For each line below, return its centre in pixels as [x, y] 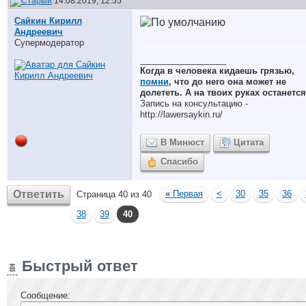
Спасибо [179, 162]
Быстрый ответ [78, 266]
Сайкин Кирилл [48, 21]
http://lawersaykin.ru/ [181, 114]
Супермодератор [49, 43]
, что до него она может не [227, 82]
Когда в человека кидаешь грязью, [217, 71]
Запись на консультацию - [194, 103]
